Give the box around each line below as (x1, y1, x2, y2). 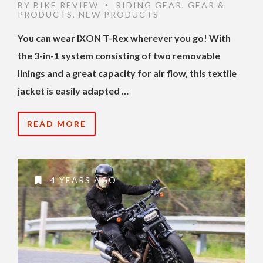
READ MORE (27, 119, 86, 129)
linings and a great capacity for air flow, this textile (18, 68, 237, 79)
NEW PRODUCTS (79, 9, 159, 20)
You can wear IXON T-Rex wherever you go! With (18, 32, 231, 44)
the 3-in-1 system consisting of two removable (18, 50, 220, 62)
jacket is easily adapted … (18, 85, 129, 97)
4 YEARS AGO (48, 175, 117, 186)
